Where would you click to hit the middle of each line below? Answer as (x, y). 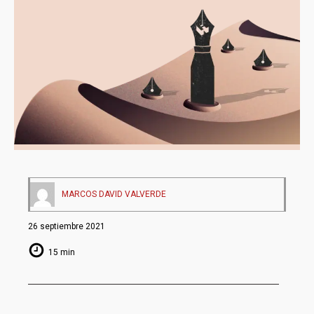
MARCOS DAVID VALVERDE (114, 194)
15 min (62, 252)
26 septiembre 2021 (67, 226)
